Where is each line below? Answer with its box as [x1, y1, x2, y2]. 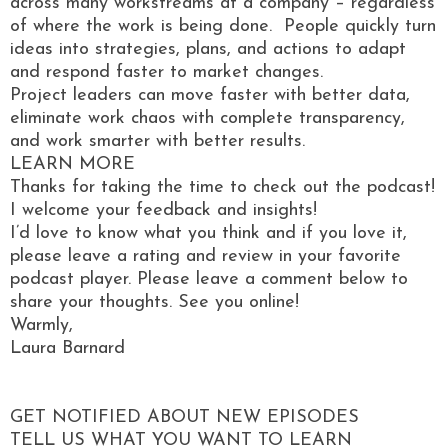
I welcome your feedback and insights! [10, 200, 323, 220]
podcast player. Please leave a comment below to [10, 269, 408, 289]
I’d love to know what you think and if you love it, [10, 223, 407, 243]
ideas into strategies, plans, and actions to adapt [10, 39, 406, 59]
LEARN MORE [10, 154, 135, 174]
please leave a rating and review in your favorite [10, 246, 401, 266]
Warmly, [10, 315, 73, 335]
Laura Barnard [10, 338, 125, 358]
